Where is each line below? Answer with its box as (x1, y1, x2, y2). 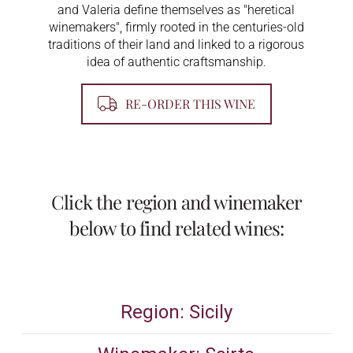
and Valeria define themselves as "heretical (58, 2, 295, 17)
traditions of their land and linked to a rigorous (48, 36, 305, 52)
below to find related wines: (69, 215, 284, 241)
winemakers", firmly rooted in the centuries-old (48, 19, 304, 35)
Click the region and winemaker (51, 189, 302, 215)
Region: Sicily (120, 301, 232, 324)
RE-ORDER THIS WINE (124, 95, 255, 113)
